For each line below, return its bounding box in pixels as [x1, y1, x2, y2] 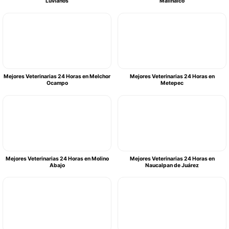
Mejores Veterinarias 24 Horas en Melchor [4, 73, 110, 80]
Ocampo [46, 79, 68, 86]
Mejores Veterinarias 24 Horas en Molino [5, 155, 109, 162]
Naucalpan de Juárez [145, 162, 199, 169]
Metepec [161, 79, 184, 86]
